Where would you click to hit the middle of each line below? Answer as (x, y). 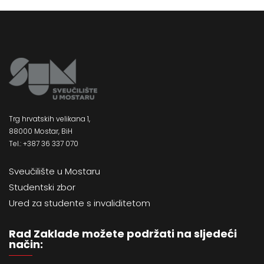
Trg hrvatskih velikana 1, (49, 119)
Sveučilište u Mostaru (55, 171)
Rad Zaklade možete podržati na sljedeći (123, 233)
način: (26, 244)
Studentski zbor (42, 187)
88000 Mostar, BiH (41, 131)
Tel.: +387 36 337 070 (44, 144)
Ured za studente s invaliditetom (80, 203)
